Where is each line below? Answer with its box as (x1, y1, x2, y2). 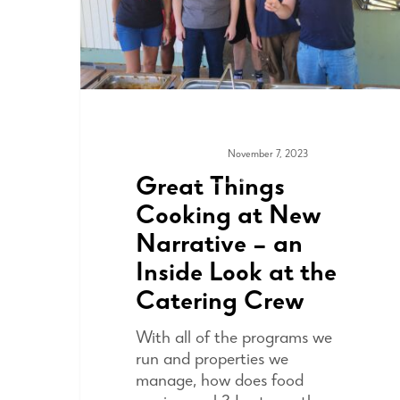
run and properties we (135, 351, 288, 370)
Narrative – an (135, 232, 303, 260)
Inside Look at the (135, 261, 337, 288)
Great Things (135, 175, 285, 203)
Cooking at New (135, 204, 321, 231)
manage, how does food (135, 372, 304, 391)
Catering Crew (135, 289, 304, 317)
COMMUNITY (163, 167, 232, 179)
